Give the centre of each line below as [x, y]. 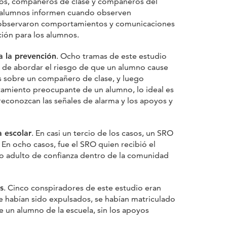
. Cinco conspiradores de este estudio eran [82, 187]
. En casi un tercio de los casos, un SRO [102, 133]
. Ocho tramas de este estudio [111, 56]
